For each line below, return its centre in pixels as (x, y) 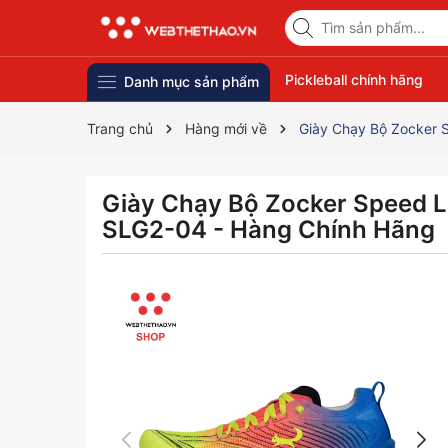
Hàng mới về (226, 128)
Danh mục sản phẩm (191, 82)
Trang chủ (120, 128)
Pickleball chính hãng (353, 79)
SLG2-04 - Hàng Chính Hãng (268, 229)
